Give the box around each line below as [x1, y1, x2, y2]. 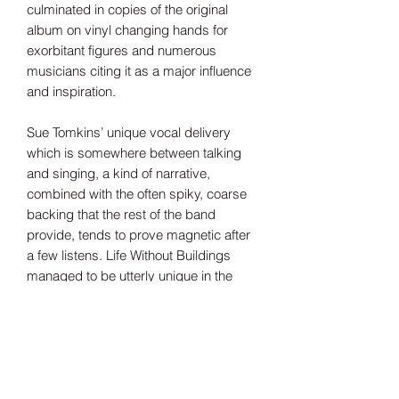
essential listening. [27, 370, 134, 387]
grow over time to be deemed [27, 329, 199, 346]
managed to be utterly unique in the [27, 267, 232, 285]
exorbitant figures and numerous [27, 42, 216, 60]
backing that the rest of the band [27, 206, 216, 224]
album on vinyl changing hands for [27, 21, 228, 39]
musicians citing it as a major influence [27, 62, 251, 80]
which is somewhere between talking [27, 144, 241, 162]
